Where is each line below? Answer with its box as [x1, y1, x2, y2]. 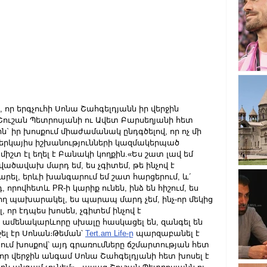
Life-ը [111, 229, 133, 238]
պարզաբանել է [133, 229, 202, 238]
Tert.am [85, 229, 111, 238]
